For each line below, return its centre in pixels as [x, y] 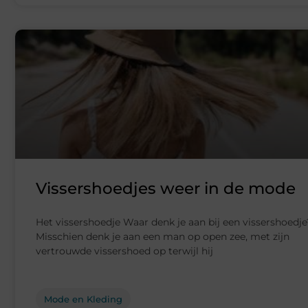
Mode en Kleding [83, 299]
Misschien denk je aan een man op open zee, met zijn [163, 237]
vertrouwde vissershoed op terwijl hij [124, 251]
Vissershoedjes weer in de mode [166, 189]
